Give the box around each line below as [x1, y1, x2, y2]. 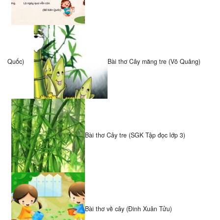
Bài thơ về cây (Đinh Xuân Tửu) [85, 204, 172, 213]
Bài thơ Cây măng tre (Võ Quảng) [108, 56, 200, 66]
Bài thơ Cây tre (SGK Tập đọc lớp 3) [85, 130, 185, 139]
